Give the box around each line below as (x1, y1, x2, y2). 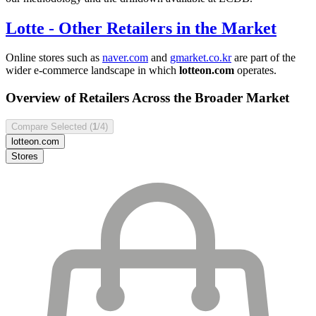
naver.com (102, 51, 148, 64)
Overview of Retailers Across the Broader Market (6, 90, 289, 106)
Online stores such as (6, 51, 102, 64)
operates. (234, 64, 276, 77)
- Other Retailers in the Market (44, 18, 276, 37)
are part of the (231, 51, 296, 64)
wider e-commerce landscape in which (6, 64, 179, 77)
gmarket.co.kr (170, 51, 231, 64)
